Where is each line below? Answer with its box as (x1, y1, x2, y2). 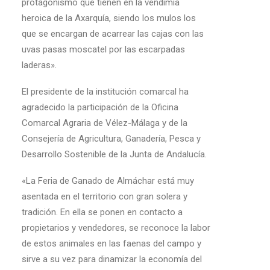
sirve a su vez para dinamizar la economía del (22, 254, 202, 265)
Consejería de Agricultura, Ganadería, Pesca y (22, 133, 201, 144)
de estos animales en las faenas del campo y (22, 238, 201, 249)
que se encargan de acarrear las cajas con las (22, 28, 204, 39)
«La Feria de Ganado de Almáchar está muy (22, 175, 194, 186)
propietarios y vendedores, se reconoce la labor (22, 222, 210, 233)
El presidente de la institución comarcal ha (22, 86, 189, 97)
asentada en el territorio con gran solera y (22, 191, 187, 202)
